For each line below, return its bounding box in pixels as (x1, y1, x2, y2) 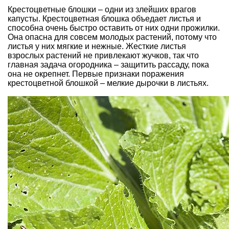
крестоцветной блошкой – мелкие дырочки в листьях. (8, 79, 209, 87)
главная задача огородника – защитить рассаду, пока (8, 60, 209, 69)
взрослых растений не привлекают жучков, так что (8, 51, 199, 60)
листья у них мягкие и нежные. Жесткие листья (8, 42, 186, 51)
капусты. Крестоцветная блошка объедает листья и (8, 14, 201, 23)
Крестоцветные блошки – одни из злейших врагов (8, 5, 196, 14)
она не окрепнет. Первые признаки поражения (8, 70, 184, 78)
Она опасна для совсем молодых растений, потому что (8, 33, 217, 41)
